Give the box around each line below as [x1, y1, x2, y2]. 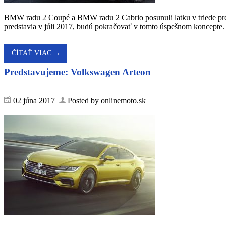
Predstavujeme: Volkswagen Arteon [4, 67, 151, 78]
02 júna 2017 [11, 96, 59, 105]
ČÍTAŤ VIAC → [12, 49, 61, 57]
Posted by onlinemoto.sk [66, 96, 146, 105]
